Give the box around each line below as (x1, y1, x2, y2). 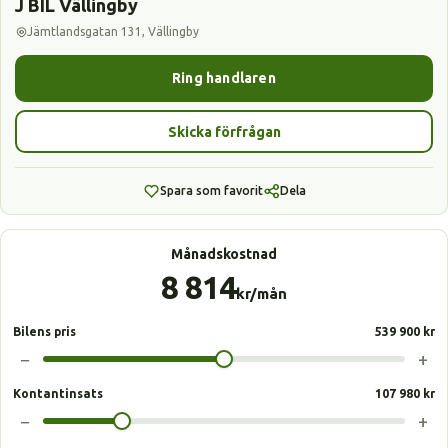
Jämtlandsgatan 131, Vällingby (27, 25, 199, 38)
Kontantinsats (13, 387, 103, 400)
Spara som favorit (159, 184, 263, 197)
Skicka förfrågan (167, 123, 281, 140)
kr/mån (236, 285, 287, 302)
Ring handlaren (172, 70, 276, 86)
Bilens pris (13, 325, 76, 338)
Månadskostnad (171, 246, 277, 262)
